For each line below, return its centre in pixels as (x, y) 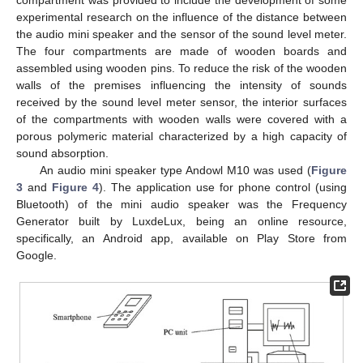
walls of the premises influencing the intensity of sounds (181, 85)
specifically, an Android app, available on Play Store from (181, 238)
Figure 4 (75, 187)
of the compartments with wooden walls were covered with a (181, 119)
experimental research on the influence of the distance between (181, 17)
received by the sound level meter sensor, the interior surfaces (181, 102)
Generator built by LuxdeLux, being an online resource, (181, 221)
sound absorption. (62, 153)
